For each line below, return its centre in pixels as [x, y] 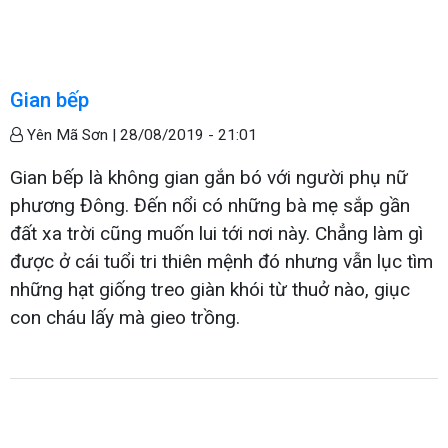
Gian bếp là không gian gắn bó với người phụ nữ [209, 177]
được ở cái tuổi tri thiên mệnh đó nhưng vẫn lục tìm [221, 261]
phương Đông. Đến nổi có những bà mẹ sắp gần [210, 205]
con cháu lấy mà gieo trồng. [127, 317]
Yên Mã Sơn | [71, 134]
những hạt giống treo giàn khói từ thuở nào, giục [210, 289]
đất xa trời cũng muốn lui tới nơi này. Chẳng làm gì [216, 233]
